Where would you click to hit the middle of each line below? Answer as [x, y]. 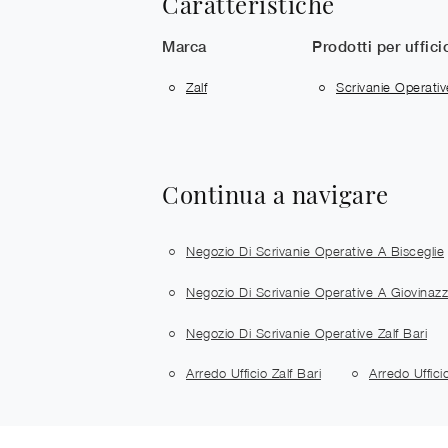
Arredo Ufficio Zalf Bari [253, 373]
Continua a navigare [275, 193]
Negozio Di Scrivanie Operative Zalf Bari [306, 332]
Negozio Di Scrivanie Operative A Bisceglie [315, 251]
